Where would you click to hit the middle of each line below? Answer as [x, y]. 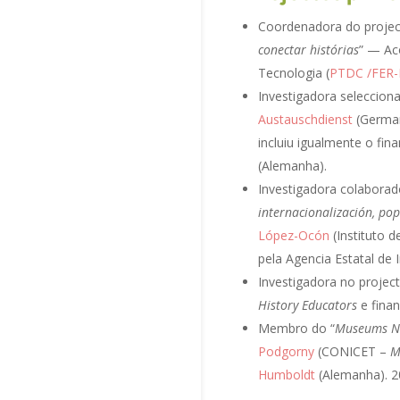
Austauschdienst [305, 119]
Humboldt [287, 374]
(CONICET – [352, 351]
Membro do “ [296, 328]
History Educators [308, 304]
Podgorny [286, 351]
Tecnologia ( [294, 72]
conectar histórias [308, 49]
